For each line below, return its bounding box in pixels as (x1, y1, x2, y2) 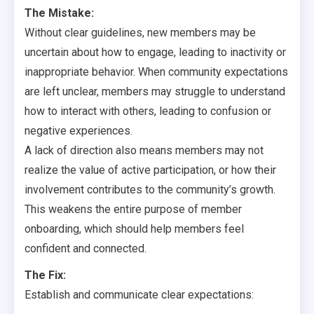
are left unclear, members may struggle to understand (25, 85, 285, 98)
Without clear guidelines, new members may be (25, 26, 256, 39)
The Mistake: (25, 6, 94, 20)
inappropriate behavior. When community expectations (25, 65, 288, 78)
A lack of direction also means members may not (25, 144, 264, 157)
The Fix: (25, 268, 66, 282)
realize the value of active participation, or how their (25, 163, 276, 177)
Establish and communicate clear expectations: (25, 288, 254, 301)
